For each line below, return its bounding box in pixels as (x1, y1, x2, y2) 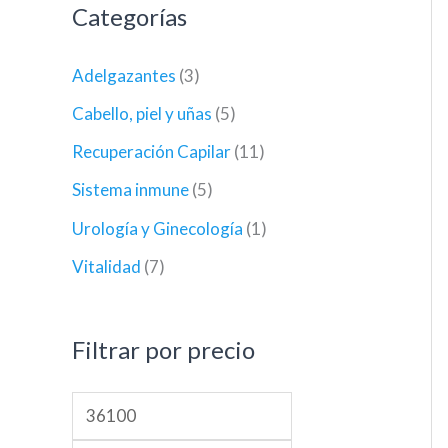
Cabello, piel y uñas (72, 102, 212, 124)
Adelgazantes (72, 64, 176, 86)
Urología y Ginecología (72, 217, 243, 239)
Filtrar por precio (72, 334, 255, 364)
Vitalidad (72, 255, 141, 277)
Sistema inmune (72, 179, 189, 201)
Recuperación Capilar (72, 141, 231, 163)
